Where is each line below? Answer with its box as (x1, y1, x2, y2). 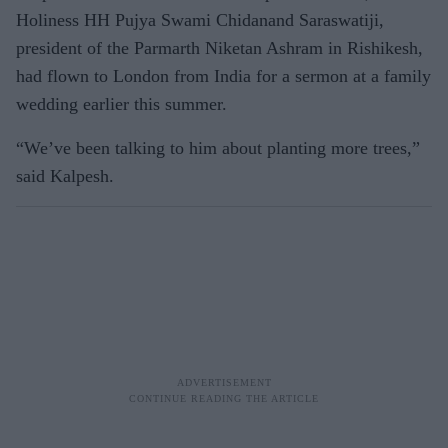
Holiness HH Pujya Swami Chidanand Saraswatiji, (16, 9, 384, 30)
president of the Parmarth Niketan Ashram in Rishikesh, (16, 37, 423, 58)
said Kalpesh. (16, 165, 114, 186)
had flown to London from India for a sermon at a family (16, 65, 431, 86)
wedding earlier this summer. (16, 93, 227, 114)
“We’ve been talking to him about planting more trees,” (16, 137, 420, 158)
